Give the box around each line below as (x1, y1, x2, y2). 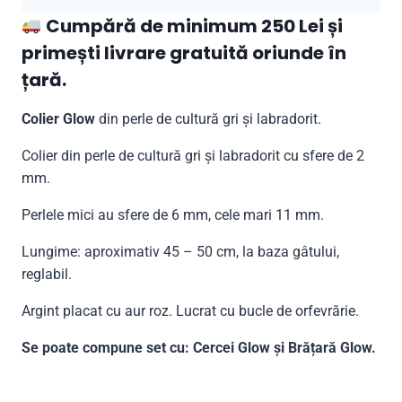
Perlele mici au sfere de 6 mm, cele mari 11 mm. (22, 205, 324, 223)
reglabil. (22, 265, 72, 283)
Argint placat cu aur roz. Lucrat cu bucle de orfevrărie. (22, 301, 359, 319)
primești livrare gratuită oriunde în (22, 39, 346, 66)
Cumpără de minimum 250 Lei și (41, 13, 343, 39)
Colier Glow (22, 109, 95, 127)
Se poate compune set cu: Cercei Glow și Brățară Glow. (22, 338, 376, 356)
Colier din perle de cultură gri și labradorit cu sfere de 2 (22, 146, 364, 164)
